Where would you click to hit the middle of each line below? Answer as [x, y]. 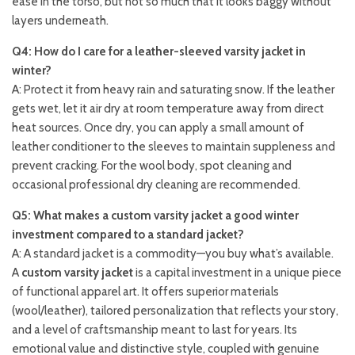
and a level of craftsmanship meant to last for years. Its [155, 329]
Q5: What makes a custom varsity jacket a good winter [155, 215]
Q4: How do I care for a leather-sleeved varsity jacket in [159, 51]
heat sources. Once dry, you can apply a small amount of [158, 127]
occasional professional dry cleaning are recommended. [156, 184]
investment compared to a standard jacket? [128, 234]
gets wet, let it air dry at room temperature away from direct [168, 108]
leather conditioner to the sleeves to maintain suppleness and [174, 146]
